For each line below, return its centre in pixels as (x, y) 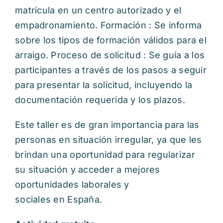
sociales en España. (59, 199)
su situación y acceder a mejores (88, 169)
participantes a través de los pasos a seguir (111, 70)
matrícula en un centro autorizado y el (98, 10)
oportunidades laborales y (72, 184)
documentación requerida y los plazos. (100, 100)
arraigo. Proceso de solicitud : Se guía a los (110, 55)
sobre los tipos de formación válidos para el (111, 40)
